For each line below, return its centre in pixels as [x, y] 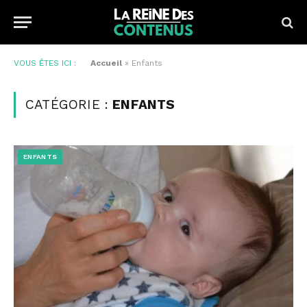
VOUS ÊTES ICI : [45, 63]
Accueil [106, 63]
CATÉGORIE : [69, 105]
